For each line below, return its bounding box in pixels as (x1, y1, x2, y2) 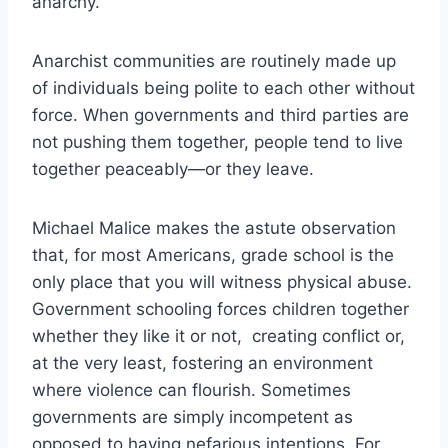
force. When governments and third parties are (32, 104, 409, 125)
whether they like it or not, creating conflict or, (32, 325, 405, 346)
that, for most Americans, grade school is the (32, 244, 394, 265)
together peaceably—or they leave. (32, 158, 314, 179)
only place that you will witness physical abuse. (32, 271, 412, 292)
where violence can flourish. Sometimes (32, 379, 351, 400)
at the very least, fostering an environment (32, 352, 373, 373)
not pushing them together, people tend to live (32, 131, 403, 152)
